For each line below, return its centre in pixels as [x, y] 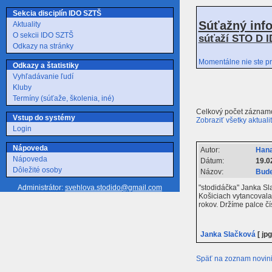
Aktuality [27, 24]
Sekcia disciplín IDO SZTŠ [57, 13]
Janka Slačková [228, 234]
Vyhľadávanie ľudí [43, 76]
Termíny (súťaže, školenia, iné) [63, 98]
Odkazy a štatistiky [46, 66]
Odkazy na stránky [43, 46]
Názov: [212, 172]
